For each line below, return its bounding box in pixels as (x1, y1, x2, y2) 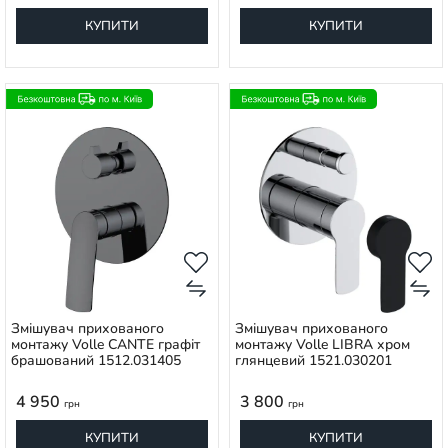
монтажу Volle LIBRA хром (235, 335, 410, 354)
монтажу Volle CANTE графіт (11, 335, 200, 354)
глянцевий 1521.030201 (235, 351, 392, 370)
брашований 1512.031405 (11, 351, 181, 370)
